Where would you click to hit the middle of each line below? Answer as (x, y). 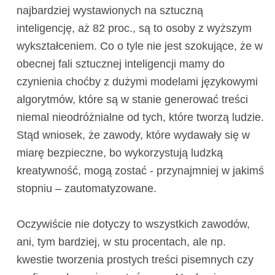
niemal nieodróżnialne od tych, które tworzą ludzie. (140, 118)
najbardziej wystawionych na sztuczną (110, 11)
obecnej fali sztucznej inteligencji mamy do (120, 64)
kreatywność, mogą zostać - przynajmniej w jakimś (140, 171)
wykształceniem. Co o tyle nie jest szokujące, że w (139, 46)
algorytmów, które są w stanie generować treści (132, 100)
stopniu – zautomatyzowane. (86, 189)
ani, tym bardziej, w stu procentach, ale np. (121, 242)
